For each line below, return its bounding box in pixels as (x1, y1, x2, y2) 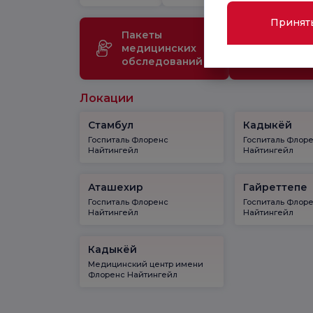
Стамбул (88, 118, 133, 131)
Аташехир (88, 180, 143, 194)
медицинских (122, 41, 196, 54)
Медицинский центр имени (88, 259, 203, 269)
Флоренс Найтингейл (88, 269, 177, 279)
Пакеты (122, 28, 162, 41)
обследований (122, 54, 203, 68)
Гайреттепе (243, 180, 308, 194)
